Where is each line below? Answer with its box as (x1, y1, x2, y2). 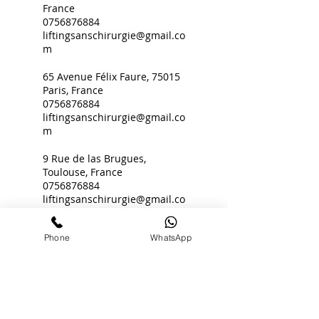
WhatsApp (150, 231, 192, 243)
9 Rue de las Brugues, (43, 152, 146, 165)
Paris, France (43, 83, 103, 97)
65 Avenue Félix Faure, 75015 (43, 70, 180, 83)
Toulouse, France (43, 165, 122, 179)
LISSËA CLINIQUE (14, 296, 102, 310)
